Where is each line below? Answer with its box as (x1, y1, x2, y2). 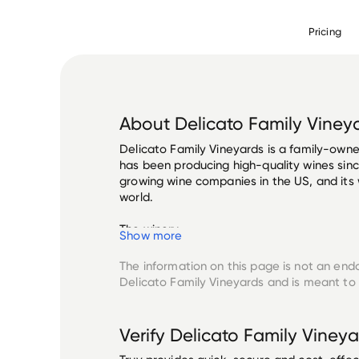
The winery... (119, 221, 188, 236)
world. (119, 189, 153, 204)
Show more (119, 228, 183, 243)
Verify (119, 323, 171, 346)
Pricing (308, 24, 341, 38)
